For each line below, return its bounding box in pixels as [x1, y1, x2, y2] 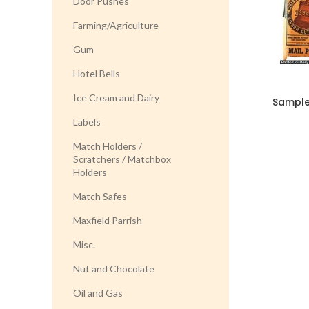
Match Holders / [73, 140, 142, 152]
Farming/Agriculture [73, 19, 159, 31]
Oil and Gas [73, 287, 123, 299]
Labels [73, 116, 101, 128]
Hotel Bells [73, 68, 120, 79]
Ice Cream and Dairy [73, 92, 159, 103]
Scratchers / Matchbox [73, 153, 171, 165]
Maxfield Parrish [73, 215, 142, 226]
